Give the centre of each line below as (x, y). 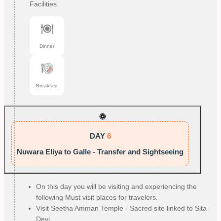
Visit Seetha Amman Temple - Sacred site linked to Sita (121, 208)
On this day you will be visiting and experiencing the (116, 187)
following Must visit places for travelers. (97, 198)
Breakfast (47, 85)
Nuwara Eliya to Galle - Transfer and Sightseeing (100, 152)
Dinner (47, 46)
